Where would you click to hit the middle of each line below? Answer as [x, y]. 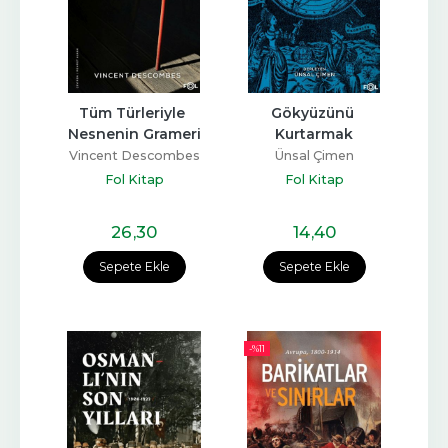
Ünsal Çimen [314, 156]
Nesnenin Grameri [134, 134]
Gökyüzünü [312, 113]
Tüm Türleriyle [132, 113]
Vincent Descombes [134, 156]
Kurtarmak [314, 134]
